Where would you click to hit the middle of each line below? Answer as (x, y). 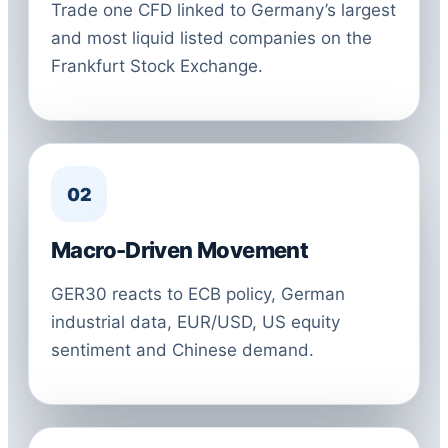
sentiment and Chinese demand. (182, 350)
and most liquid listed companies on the (211, 38)
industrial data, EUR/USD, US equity (195, 322)
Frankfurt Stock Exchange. (157, 66)
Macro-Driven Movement (180, 250)
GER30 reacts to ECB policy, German (198, 294)
